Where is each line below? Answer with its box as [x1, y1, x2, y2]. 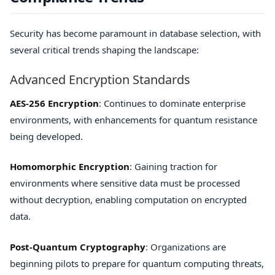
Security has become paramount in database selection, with [10, 26, 261, 39]
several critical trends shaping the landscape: [10, 43, 199, 56]
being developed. [10, 130, 83, 142]
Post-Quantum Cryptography [10, 240, 145, 253]
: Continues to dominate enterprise [99, 96, 246, 109]
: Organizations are [145, 240, 226, 253]
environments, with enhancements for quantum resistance [10, 113, 257, 126]
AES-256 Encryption [10, 96, 99, 109]
